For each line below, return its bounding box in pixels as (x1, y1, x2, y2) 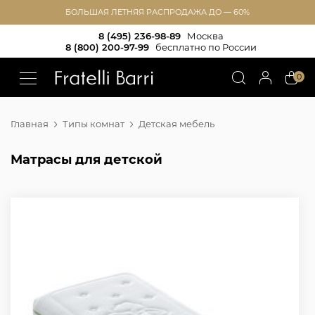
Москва (187, 30, 224, 41)
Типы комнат (63, 118, 124, 129)
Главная (11, 118, 49, 129)
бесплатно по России (155, 41, 257, 53)
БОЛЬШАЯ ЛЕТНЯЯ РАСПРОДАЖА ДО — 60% (65, 7, 250, 17)
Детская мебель (139, 118, 214, 129)
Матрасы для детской (11, 152, 162, 167)
